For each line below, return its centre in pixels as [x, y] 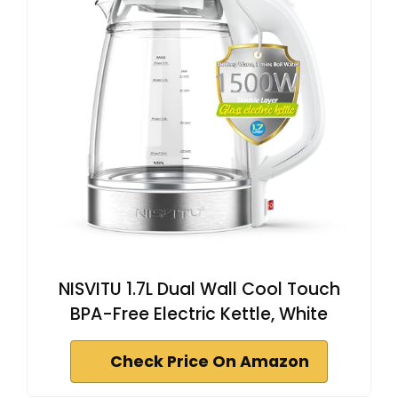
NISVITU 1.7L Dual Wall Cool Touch [199, 289]
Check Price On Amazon [210, 362]
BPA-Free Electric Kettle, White [199, 314]
